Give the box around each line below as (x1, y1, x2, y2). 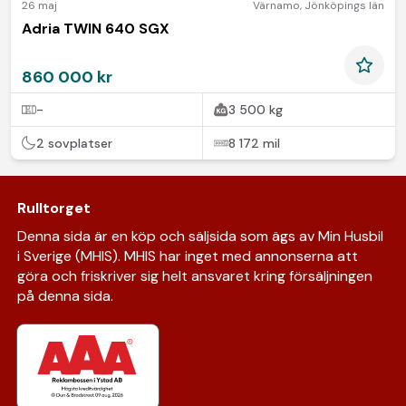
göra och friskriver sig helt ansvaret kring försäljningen (16, 266, 372, 285)
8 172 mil (228, 134, 280, 151)
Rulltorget (16, 198, 91, 217)
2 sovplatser (36, 134, 112, 151)
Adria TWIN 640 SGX (22, 18, 169, 38)
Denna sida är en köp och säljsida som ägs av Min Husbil (16, 226, 383, 246)
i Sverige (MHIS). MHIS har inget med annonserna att (16, 246, 358, 266)
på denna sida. (16, 285, 113, 305)
